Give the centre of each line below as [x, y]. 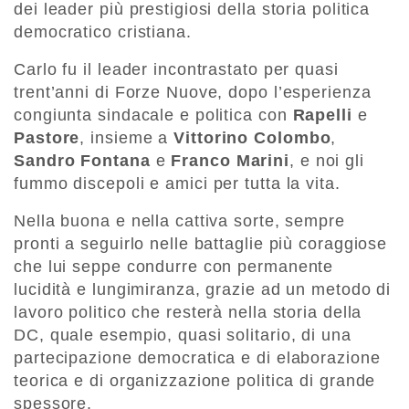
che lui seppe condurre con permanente [174, 266]
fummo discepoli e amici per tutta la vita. [177, 183]
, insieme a [127, 137]
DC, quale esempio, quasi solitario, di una [183, 335]
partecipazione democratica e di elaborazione [197, 357]
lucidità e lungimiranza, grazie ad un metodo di [203, 289]
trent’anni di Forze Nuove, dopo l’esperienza [193, 92]
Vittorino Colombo [252, 137]
